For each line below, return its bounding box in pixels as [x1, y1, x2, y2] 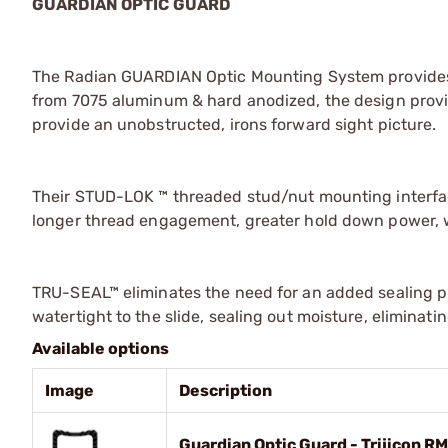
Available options [32, 338, 169, 358]
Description [179, 380, 272, 400]
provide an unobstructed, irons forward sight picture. [32, 114, 437, 134]
